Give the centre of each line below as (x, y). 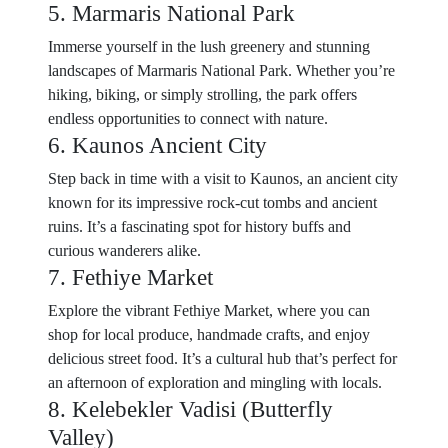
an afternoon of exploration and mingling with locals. (215, 382)
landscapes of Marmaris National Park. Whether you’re (221, 70)
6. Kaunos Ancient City (157, 145)
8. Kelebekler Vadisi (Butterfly (190, 409)
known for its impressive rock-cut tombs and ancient (212, 202)
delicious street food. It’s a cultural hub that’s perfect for (222, 358)
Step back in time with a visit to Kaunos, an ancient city (223, 178)
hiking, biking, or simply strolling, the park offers (202, 94)
